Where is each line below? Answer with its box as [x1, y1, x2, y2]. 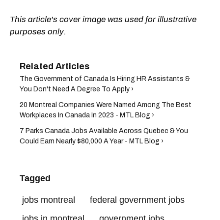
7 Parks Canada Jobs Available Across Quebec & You [20, 127, 188, 135]
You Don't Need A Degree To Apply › [20, 85, 134, 93]
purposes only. [10, 27, 66, 36]
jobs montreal [22, 194, 75, 205]
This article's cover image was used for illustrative [10, 14, 196, 24]
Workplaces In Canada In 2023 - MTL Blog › [20, 111, 154, 119]
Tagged [20, 173, 51, 183]
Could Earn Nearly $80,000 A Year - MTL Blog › [20, 137, 164, 145]
